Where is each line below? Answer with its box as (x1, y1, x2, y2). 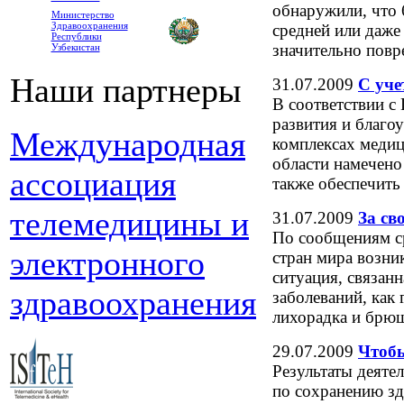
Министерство (50, 9, 115, 20)
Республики (50, 31, 102, 41)
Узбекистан (50, 41, 100, 52)
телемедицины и (10, 205, 249, 243)
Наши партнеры (10, 71, 242, 109)
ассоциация (10, 165, 176, 203)
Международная (10, 125, 245, 163)
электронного (10, 244, 205, 282)
